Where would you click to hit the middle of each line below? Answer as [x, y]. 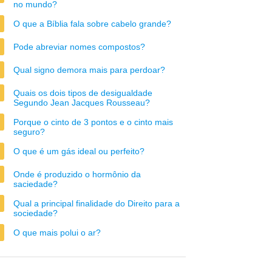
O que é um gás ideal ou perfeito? [79, 151]
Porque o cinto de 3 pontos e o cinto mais [93, 122]
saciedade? [36, 184]
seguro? [29, 132]
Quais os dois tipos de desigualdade [83, 93]
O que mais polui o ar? [57, 233]
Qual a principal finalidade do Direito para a [97, 203]
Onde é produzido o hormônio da [77, 174]
